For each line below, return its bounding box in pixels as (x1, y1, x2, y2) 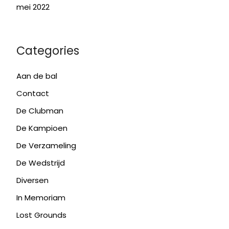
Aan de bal (16, 70, 57, 81)
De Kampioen (16, 122, 67, 133)
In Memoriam (16, 192, 65, 203)
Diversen (16, 174, 49, 186)
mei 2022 (16, 1, 50, 12)
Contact (16, 87, 49, 99)
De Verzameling (16, 140, 76, 151)
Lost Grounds (16, 209, 66, 220)
